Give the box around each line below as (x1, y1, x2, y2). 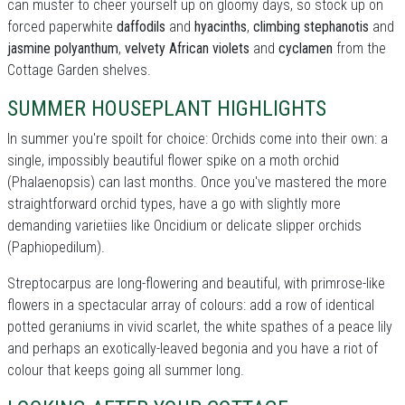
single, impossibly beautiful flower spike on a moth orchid (7, 152, 339, 169)
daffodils (117, 18, 165, 35)
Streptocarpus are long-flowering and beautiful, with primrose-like (7, 275, 385, 292)
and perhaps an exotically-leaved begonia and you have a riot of (7, 340, 378, 357)
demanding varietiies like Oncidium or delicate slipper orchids (7, 217, 362, 234)
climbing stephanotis (253, 18, 369, 35)
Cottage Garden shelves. (7, 61, 151, 79)
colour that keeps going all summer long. (7, 362, 244, 379)
